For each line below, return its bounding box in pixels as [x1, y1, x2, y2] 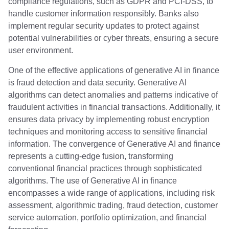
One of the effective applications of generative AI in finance [8, 65, 219, 75]
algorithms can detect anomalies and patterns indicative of [8, 90, 218, 99]
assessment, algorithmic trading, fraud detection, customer [8, 200, 218, 210]
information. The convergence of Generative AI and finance [8, 139, 220, 148]
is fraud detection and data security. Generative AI [8, 78, 187, 87]
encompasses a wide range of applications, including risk [8, 188, 215, 197]
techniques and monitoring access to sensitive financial [8, 127, 208, 136]
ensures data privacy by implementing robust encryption [8, 114, 210, 124]
